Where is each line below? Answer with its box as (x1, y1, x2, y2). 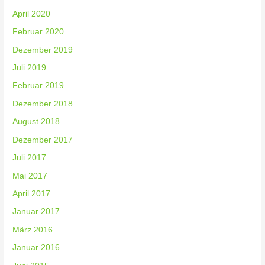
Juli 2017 (12, 153, 47, 163)
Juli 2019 (12, 63, 47, 73)
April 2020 (12, 9, 51, 18)
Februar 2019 (12, 81, 64, 91)
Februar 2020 (12, 27, 64, 37)
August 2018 (12, 117, 60, 127)
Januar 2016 (12, 243, 60, 253)
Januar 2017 (12, 207, 60, 216)
